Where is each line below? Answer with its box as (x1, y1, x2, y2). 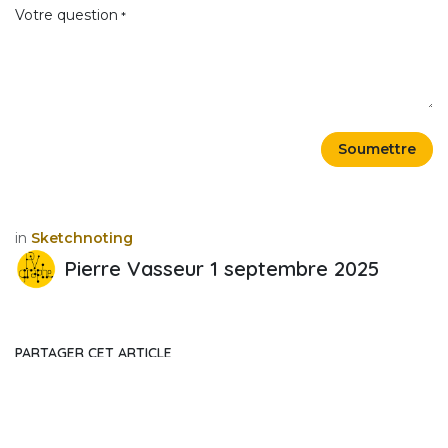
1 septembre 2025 (209, 256, 379, 282)
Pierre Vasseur (63, 256, 204, 282)
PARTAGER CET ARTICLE (15, 344, 172, 363)
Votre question (15, 5, 118, 24)
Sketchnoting (31, 228, 133, 247)
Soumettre (338, 139, 416, 158)
